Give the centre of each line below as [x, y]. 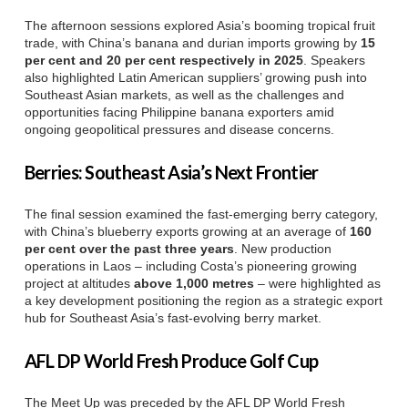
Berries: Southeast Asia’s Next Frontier [171, 172]
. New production [282, 248]
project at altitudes [79, 283]
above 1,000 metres [194, 283]
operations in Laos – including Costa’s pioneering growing [190, 265]
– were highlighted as [317, 283]
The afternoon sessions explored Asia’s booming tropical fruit [199, 25]
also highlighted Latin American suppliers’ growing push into [195, 77]
